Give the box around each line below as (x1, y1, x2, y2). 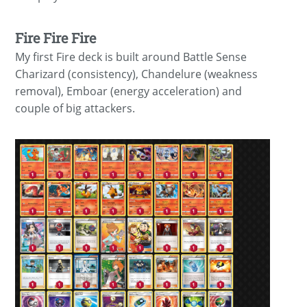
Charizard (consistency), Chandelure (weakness (15, 66, 258, 82)
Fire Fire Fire (15, 28, 97, 47)
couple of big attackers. (15, 100, 136, 116)
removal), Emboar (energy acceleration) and (15, 83, 243, 99)
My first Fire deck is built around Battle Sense (15, 49, 247, 64)
